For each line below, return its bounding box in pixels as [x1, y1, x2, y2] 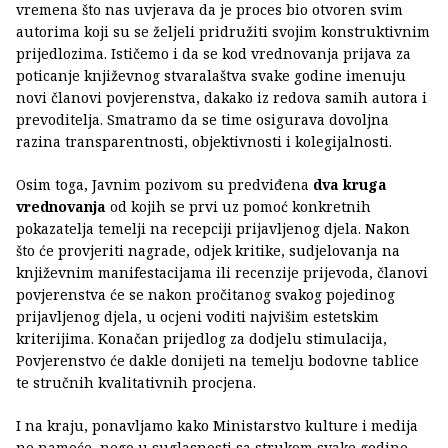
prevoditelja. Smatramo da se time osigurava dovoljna [16, 110, 389, 130]
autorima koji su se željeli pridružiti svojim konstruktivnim [16, 22, 430, 42]
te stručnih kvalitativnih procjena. [16, 373, 256, 393]
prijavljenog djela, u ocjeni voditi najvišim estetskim [16, 307, 379, 327]
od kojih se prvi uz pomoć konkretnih [106, 197, 371, 217]
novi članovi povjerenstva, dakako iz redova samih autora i [16, 88, 427, 108]
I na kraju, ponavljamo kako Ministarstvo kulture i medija [16, 416, 418, 436]
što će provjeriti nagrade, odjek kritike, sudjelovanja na [16, 241, 400, 261]
